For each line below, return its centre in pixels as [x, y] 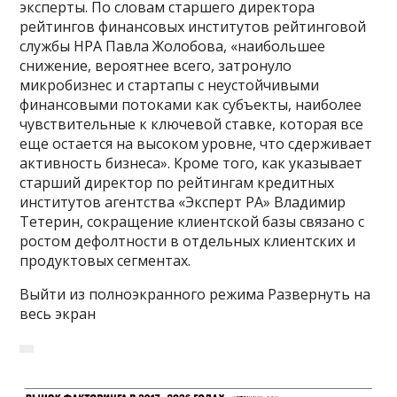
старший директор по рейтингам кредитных [177, 183]
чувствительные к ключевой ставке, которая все [192, 125]
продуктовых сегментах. [105, 261]
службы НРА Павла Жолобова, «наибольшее [173, 47]
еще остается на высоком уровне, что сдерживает [196, 144]
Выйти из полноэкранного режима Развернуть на [195, 295]
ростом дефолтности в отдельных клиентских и [188, 241]
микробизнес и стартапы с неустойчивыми [170, 86]
